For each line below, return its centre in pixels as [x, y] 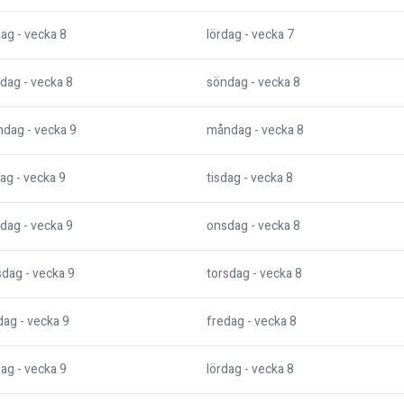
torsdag [228, 274]
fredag [225, 322]
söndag [227, 83]
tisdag [224, 179]
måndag [229, 131]
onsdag [227, 226]
